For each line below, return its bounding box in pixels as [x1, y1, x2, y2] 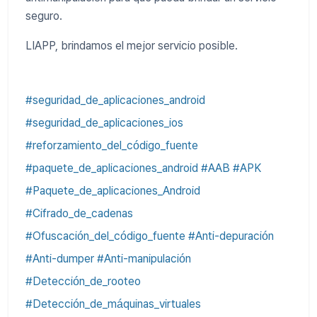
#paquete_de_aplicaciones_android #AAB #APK [25, 161, 261, 175]
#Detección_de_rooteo [25, 275, 141, 289]
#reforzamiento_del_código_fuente [25, 139, 198, 153]
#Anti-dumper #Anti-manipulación [25, 252, 191, 266]
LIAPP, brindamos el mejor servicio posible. [25, 39, 238, 53]
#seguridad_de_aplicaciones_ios [25, 116, 183, 130]
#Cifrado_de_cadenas [25, 207, 133, 221]
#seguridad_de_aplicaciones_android [25, 93, 205, 108]
